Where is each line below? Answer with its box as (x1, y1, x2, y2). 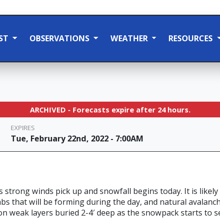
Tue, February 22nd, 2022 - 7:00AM (11, 133, 144, 144)
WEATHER (110, 33, 150, 44)
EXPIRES (11, 123, 35, 133)
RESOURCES (168, 33, 215, 44)
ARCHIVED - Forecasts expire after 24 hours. (29, 105, 191, 115)
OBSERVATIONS (29, 33, 91, 44)
